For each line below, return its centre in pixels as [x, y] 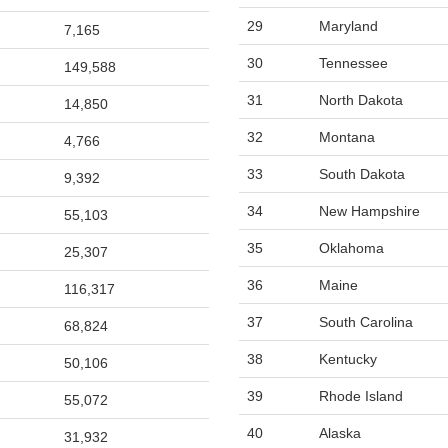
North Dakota [361, 100]
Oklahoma [351, 248]
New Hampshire [369, 211]
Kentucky [348, 359]
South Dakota [362, 174]
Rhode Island [361, 396]
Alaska [340, 433]
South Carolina [366, 322]
